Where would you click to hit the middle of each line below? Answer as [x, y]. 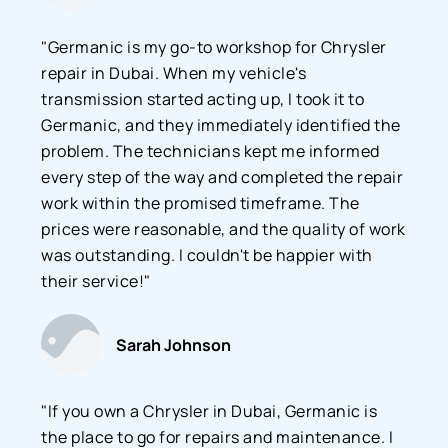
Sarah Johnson [174, 344]
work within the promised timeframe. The [200, 202]
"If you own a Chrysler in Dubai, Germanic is [209, 410]
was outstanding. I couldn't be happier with [207, 254]
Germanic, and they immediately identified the [221, 124]
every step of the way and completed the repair [222, 176]
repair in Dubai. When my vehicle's [174, 72]
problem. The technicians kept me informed [210, 150]
